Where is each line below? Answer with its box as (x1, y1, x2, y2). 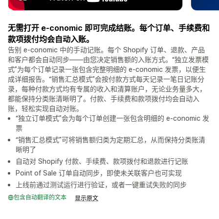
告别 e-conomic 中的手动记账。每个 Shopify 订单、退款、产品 (8, 45, 205, 54)
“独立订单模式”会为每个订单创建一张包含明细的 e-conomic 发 (16, 114, 209, 123)
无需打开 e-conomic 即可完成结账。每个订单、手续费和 (8, 23, 210, 33)
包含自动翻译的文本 (14, 194, 66, 201)
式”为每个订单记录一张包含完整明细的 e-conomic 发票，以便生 (8, 65, 206, 74)
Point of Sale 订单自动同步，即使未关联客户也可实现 (16, 169, 182, 177)
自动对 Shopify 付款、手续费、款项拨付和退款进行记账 (16, 157, 188, 166)
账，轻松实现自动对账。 (8, 104, 83, 113)
